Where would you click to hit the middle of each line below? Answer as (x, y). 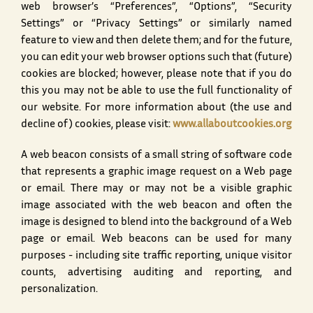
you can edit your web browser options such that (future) (156, 58)
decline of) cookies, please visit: (97, 125)
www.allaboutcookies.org (232, 125)
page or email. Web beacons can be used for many (156, 240)
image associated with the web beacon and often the (156, 206)
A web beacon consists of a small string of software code (156, 156)
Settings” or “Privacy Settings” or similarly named (156, 24)
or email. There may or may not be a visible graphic (156, 189)
